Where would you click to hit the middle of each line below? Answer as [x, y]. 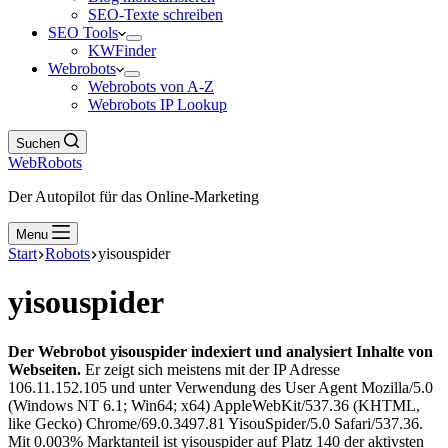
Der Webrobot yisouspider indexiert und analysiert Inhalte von [220, 351]
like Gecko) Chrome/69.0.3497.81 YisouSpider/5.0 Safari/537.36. [215, 423]
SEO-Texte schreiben [155, 14]
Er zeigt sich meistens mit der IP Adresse [210, 369]
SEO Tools [83, 32]
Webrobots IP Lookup [157, 104]
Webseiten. [44, 369]
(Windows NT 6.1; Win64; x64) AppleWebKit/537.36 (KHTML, [214, 405]
